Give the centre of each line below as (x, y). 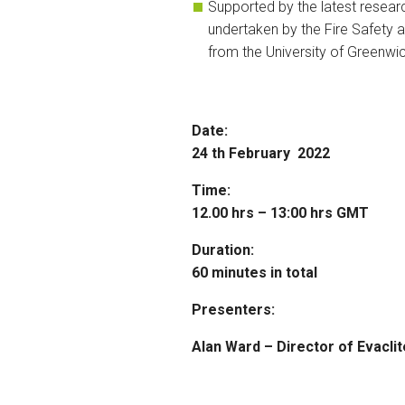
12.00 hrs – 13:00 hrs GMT (280, 212)
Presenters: (233, 309)
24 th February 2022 (261, 153)
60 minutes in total (254, 272)
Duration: (223, 250)
